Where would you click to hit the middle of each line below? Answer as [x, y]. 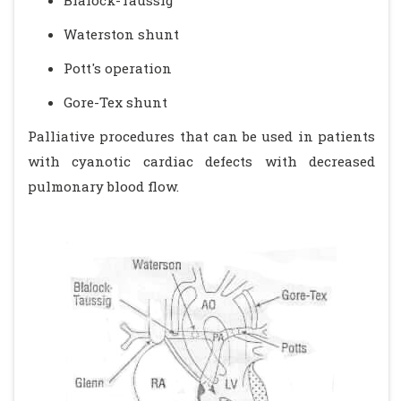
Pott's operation [118, 68]
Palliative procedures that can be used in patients [201, 136]
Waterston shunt [121, 34]
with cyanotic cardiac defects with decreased [201, 161]
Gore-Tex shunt [115, 102]
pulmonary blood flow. [103, 186]
